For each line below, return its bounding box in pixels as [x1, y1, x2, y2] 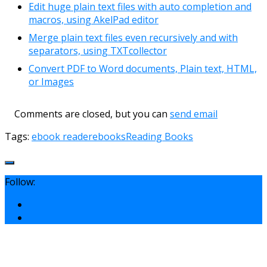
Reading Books [126, 129, 193, 143]
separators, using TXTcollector [29, 44, 167, 57]
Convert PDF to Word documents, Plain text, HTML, [29, 61, 257, 75]
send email [170, 107, 218, 120]
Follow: [5, 175, 35, 188]
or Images [29, 74, 74, 88]
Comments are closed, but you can [5, 107, 170, 120]
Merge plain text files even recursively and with [29, 30, 238, 44]
